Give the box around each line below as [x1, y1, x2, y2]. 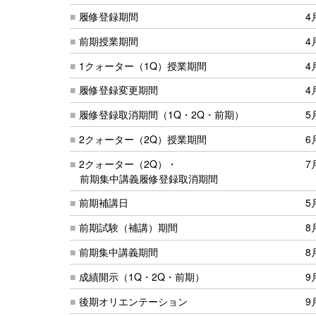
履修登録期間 [79, 8, 138, 23]
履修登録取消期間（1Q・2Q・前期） [79, 107, 244, 122]
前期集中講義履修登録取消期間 [80, 171, 218, 186]
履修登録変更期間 [79, 83, 158, 97]
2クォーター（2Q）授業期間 [79, 131, 207, 146]
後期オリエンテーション [79, 293, 188, 308]
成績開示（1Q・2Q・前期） [79, 269, 205, 284]
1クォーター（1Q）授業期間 [79, 58, 207, 73]
